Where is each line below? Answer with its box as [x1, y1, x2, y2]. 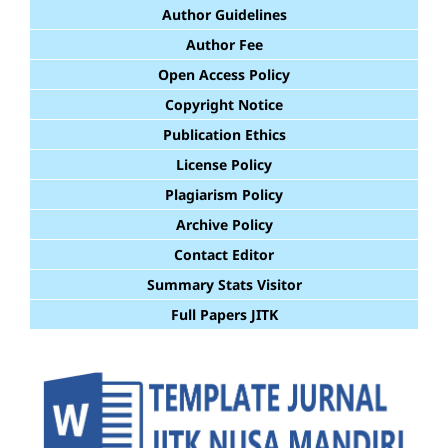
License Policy [176, 155, 272, 175]
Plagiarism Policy [165, 185, 283, 205]
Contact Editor [174, 245, 274, 265]
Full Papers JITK [170, 305, 278, 325]
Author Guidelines [161, 5, 287, 25]
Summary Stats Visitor [146, 275, 302, 295]
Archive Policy [175, 215, 273, 235]
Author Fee [185, 35, 263, 55]
